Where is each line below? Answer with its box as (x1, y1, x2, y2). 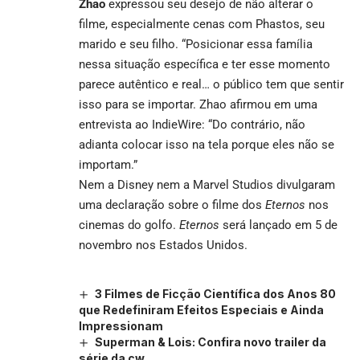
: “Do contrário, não (202, 117, 305, 132)
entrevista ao (79, 117, 152, 132)
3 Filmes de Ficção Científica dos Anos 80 (94, 286, 336, 301)
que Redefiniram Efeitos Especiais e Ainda (79, 302, 324, 317)
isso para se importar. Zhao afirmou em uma (79, 96, 317, 112)
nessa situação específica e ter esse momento (79, 56, 330, 72)
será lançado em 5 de (223, 217, 337, 232)
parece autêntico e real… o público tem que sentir (79, 76, 344, 92)
